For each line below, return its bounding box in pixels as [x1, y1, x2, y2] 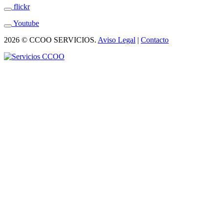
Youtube [12, 19, 39, 27]
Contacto [141, 35, 169, 44]
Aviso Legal [98, 35, 135, 44]
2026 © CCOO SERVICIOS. [4, 35, 98, 44]
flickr [12, 2, 30, 11]
